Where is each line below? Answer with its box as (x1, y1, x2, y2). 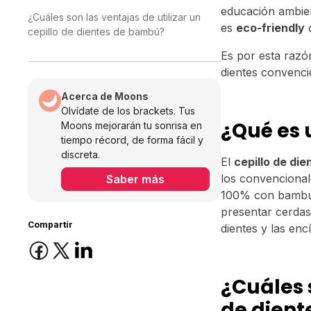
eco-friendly (236, 21, 305, 35)
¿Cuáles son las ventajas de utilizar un (28, 11, 201, 24)
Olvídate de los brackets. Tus (61, 105, 195, 117)
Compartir (28, 219, 73, 230)
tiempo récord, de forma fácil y (61, 134, 203, 146)
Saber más (106, 172, 165, 187)
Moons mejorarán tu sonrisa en (61, 119, 202, 132)
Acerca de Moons (61, 90, 149, 103)
